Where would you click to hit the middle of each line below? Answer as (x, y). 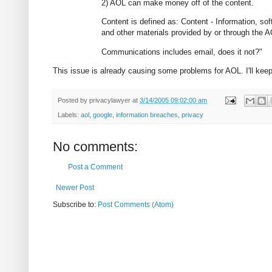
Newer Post (75, 188)
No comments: (95, 147)
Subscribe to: (75, 205)
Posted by (73, 100)
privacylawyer (110, 100)
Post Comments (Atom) (136, 205)
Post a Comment (95, 167)
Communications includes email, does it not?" (182, 52)
